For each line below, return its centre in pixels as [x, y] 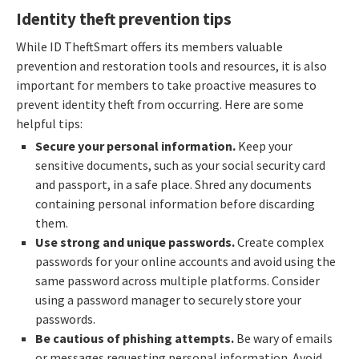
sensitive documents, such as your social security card [180, 165]
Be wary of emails [283, 338]
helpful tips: [49, 124]
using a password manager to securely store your [168, 299]
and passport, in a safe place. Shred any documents [173, 184]
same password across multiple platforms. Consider [177, 280]
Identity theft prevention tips [124, 19]
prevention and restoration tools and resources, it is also [171, 66]
